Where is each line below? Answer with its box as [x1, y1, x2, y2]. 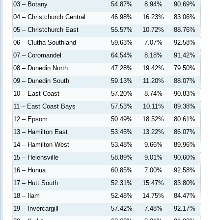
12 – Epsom [13, 115, 48, 123]
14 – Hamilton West [13, 141, 69, 148]
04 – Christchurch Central [13, 13, 85, 21]
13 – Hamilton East [13, 128, 68, 136]
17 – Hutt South [13, 179, 58, 187]
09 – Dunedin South [13, 77, 69, 84]
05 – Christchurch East [13, 26, 79, 33]
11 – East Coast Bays [13, 103, 76, 110]
